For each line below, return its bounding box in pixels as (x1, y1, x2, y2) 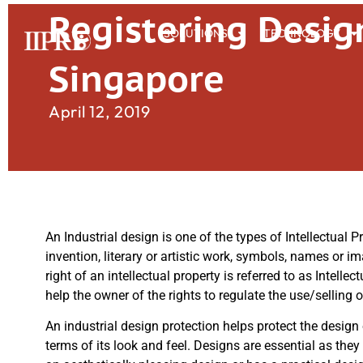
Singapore (49, 55, 224, 101)
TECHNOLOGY (263, 26, 340, 41)
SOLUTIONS (163, 26, 228, 41)
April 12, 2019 (49, 101, 151, 122)
